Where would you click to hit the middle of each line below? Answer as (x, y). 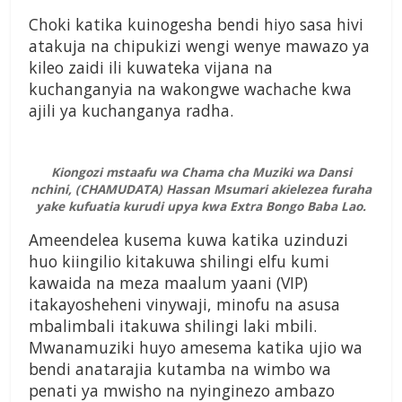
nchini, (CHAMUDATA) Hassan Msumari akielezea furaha (201, 189)
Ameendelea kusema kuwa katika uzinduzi (188, 240)
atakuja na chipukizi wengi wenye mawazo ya (199, 46)
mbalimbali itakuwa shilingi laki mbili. (173, 326)
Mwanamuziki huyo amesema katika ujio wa (196, 348)
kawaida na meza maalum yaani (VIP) (168, 283)
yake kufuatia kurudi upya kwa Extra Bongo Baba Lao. (201, 206)
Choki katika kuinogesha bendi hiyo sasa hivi (196, 25)
